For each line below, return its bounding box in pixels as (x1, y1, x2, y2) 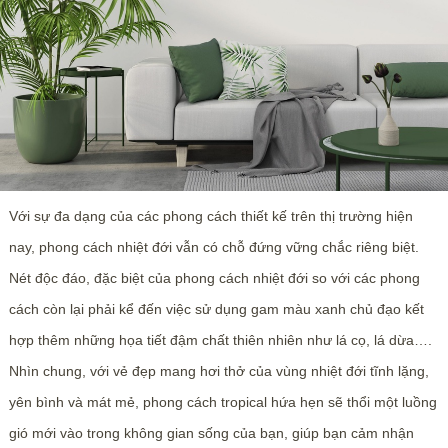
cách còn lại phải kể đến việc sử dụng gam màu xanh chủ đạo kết (8, 300, 424, 317)
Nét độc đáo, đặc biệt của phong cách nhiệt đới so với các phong (8, 269, 420, 286)
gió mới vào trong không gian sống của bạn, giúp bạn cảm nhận (8, 424, 414, 441)
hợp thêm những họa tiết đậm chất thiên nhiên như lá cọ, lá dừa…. (8, 331, 432, 348)
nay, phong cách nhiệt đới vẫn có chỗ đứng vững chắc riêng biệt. (8, 238, 419, 255)
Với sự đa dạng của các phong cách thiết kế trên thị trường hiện (8, 207, 413, 224)
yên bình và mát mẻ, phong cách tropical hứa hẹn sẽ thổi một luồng (8, 393, 437, 410)
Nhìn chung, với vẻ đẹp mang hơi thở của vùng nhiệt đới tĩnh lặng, (8, 362, 429, 379)
